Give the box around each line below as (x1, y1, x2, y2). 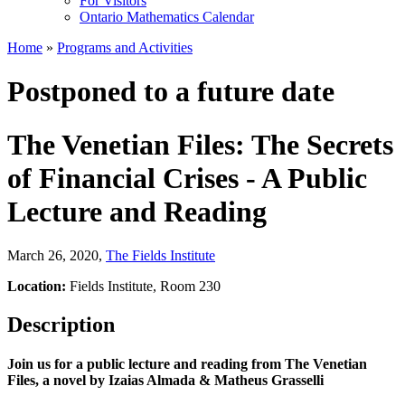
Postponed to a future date (7, 75, 334, 108)
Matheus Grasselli (214, 372, 324, 389)
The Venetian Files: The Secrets (7, 127, 393, 161)
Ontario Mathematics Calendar (80, 8, 254, 24)
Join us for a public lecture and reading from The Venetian (7, 356, 367, 372)
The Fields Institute (106, 248, 215, 264)
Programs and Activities (57, 39, 193, 55)
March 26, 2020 (7, 248, 99, 264)
